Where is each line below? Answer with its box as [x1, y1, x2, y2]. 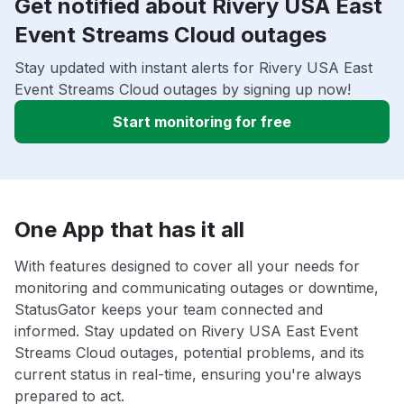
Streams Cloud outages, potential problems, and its [14, 344, 364, 363]
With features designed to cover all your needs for [14, 257, 360, 276]
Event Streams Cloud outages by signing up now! [14, 80, 351, 99]
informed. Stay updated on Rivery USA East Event [14, 322, 358, 341]
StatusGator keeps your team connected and [14, 300, 323, 319]
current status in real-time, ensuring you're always [14, 365, 362, 384]
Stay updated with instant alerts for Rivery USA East [14, 59, 372, 78]
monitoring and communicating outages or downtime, [14, 279, 379, 298]
